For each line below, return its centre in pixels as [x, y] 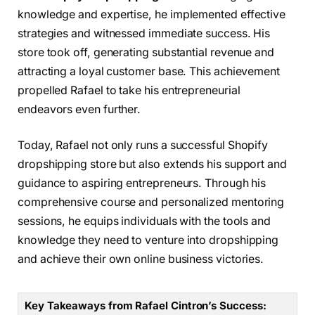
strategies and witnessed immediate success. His [144, 33]
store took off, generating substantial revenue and [146, 52]
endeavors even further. [79, 109]
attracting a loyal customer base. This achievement [149, 71]
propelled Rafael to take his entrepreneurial [129, 90]
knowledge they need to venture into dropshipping [148, 240]
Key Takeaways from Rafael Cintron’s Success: [146, 305]
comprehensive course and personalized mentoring [151, 202]
